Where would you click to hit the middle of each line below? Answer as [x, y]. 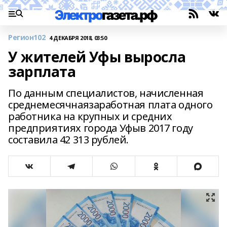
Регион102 [27, 37]
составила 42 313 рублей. [68, 140]
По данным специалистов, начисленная [106, 93]
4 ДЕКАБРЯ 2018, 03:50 [78, 37]
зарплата [42, 71]
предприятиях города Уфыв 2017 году [101, 128]
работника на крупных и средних [90, 116]
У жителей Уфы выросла [97, 57]
